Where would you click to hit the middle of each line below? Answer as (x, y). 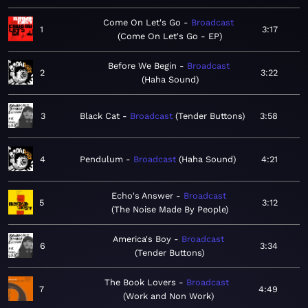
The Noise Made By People (170, 210)
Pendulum (101, 159)
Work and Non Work (168, 296)
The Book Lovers (141, 283)
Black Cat (100, 116)
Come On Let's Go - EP (170, 36)
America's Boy (142, 239)
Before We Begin (142, 66)
